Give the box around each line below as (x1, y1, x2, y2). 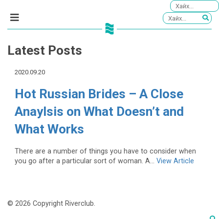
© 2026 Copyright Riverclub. (7, 199, 95, 208)
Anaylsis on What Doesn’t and (15, 104, 184, 119)
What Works (15, 122, 84, 137)
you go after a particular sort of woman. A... (15, 156, 156, 165)
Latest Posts (7, 43, 82, 58)
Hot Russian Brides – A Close (15, 87, 183, 102)
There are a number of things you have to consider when (15, 147, 196, 155)
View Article (156, 156, 194, 165)
